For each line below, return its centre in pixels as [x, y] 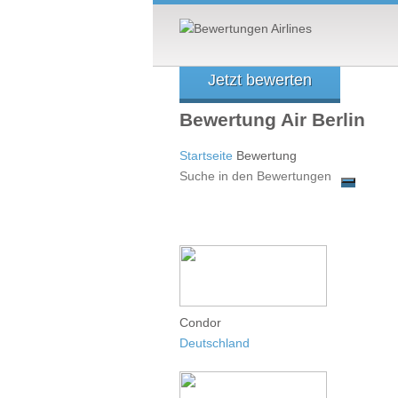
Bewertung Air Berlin [272, 120]
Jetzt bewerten [260, 80]
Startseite [206, 155]
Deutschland [215, 342]
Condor [200, 322]
